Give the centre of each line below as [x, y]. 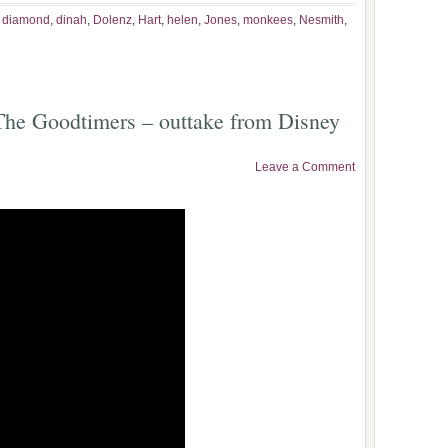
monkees [268, 20]
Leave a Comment [305, 167]
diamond [26, 20]
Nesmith [321, 20]
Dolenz [112, 20]
